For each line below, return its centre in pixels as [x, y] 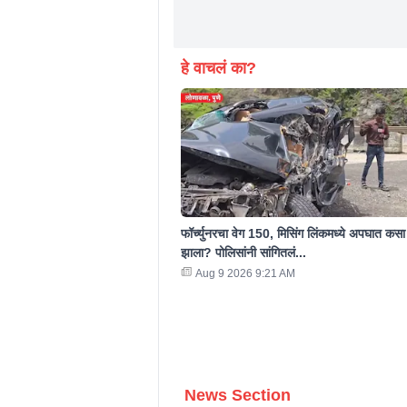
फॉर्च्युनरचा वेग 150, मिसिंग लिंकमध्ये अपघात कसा [293, 234]
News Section [237, 396]
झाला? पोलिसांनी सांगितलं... [243, 253]
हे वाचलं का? [218, 68]
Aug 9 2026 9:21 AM [245, 274]
